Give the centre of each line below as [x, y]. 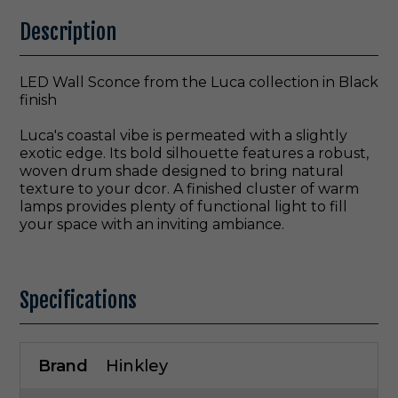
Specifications [78, 300]
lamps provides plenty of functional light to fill [183, 207]
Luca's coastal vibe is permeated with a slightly [183, 135]
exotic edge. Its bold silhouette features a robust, [194, 153]
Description [68, 32]
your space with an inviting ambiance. [152, 224]
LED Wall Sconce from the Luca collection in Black [199, 82]
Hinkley [137, 366]
